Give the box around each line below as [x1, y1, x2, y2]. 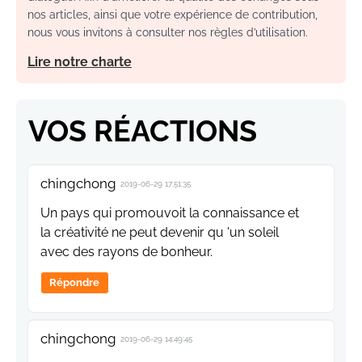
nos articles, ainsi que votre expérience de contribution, [27, 8, 318, 22]
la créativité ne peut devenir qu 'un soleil [40, 225, 279, 241]
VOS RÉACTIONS [28, 114, 257, 149]
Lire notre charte [27, 54, 132, 70]
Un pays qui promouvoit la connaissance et [40, 205, 299, 221]
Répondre [49, 276, 100, 289]
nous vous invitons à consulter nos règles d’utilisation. [27, 26, 308, 40]
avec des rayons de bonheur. [40, 244, 213, 260]
